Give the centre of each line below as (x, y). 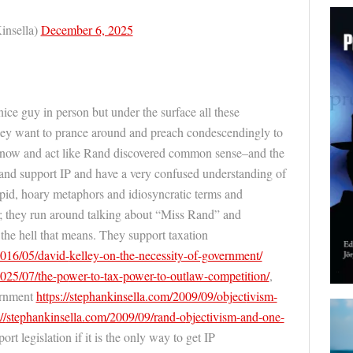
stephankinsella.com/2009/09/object (158, 296)
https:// (52, 296)
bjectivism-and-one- (235, 316)
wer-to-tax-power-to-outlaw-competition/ (169, 275)
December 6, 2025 (87, 30)
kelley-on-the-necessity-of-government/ (165, 255)
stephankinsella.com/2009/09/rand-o (96, 316)
